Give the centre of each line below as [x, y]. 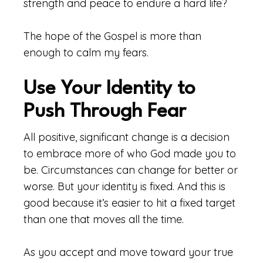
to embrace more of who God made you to [130, 154]
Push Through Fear [105, 112]
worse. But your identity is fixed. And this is [124, 186]
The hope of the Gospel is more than [112, 36]
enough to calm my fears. [86, 53]
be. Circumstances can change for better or [131, 170]
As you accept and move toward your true [128, 252]
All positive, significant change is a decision [127, 137]
